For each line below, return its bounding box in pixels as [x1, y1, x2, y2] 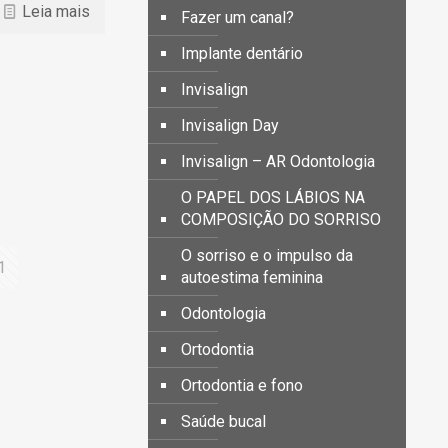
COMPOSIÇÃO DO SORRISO [181, 210, 381, 229]
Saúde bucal [181, 412, 266, 431]
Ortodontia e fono [181, 376, 303, 395]
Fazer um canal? [181, 8, 294, 27]
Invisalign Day [181, 116, 279, 135]
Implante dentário [181, 44, 303, 63]
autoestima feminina [181, 268, 323, 287]
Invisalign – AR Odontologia [181, 152, 375, 171]
